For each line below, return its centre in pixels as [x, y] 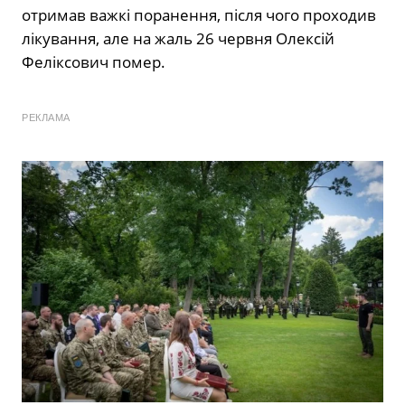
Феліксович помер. [94, 62]
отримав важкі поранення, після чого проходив [199, 15]
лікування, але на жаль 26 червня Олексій [178, 39]
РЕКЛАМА [46, 118]
